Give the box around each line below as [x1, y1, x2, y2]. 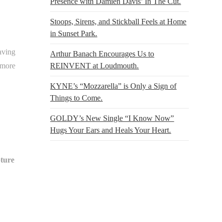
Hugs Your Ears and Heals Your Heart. [50, 125, 171, 134]
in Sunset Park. [50, 29, 98, 38]
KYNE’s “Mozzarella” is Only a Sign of [50, 81, 177, 90]
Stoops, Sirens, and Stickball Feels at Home [50, 17, 187, 26]
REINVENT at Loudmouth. [50, 61, 139, 70]
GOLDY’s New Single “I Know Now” [50, 113, 174, 122]
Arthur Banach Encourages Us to [50, 49, 155, 58]
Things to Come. [50, 93, 103, 102]
